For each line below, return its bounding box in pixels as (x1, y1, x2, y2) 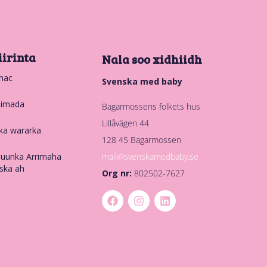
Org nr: (101, 167, 134, 179)
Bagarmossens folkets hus (101, 100, 200, 112)
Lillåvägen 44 (101, 117, 149, 129)
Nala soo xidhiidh (101, 50, 202, 67)
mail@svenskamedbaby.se (101, 150, 198, 162)
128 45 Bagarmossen (101, 133, 181, 145)
